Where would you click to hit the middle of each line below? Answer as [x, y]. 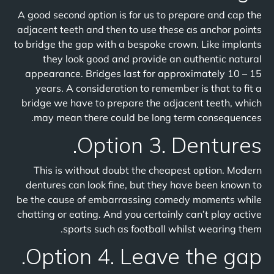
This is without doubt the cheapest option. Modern [148, 170]
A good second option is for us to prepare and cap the [140, 15]
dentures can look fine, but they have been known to [144, 185]
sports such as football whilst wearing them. [162, 229]
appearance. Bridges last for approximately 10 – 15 [143, 73]
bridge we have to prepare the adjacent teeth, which [142, 103]
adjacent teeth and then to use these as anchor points [139, 29]
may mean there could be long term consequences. [148, 117]
